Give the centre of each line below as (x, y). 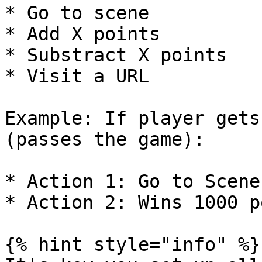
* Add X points (82, 34)
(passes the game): (105, 139)
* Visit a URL (77, 76)
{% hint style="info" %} (132, 244)
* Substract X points (116, 55)
